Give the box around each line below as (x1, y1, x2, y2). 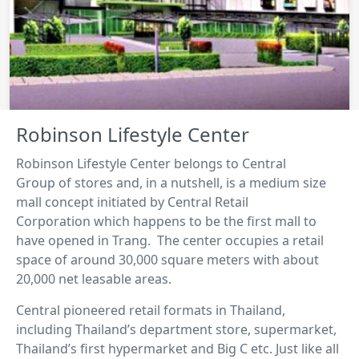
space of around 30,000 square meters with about (16, 251, 319, 269)
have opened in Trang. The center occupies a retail (16, 232, 324, 250)
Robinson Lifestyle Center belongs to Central (16, 155, 286, 173)
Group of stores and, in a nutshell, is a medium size (16, 174, 326, 192)
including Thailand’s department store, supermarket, (16, 321, 337, 339)
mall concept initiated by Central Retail (16, 193, 248, 212)
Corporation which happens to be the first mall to (16, 212, 317, 231)
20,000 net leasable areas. (16, 270, 171, 288)
